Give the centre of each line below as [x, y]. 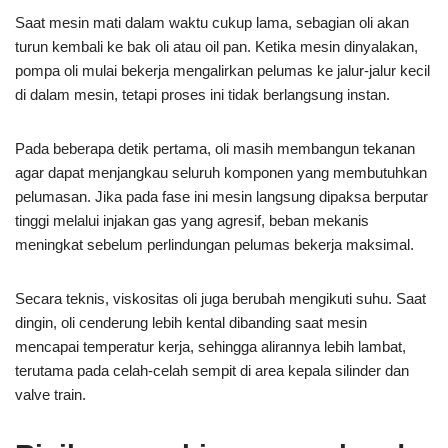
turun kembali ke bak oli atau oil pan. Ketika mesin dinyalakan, [216, 46]
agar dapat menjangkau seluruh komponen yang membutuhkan [221, 172]
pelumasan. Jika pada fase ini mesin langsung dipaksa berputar [221, 196]
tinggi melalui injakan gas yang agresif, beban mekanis [192, 220]
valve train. [50, 394]
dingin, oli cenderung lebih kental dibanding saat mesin [191, 322]
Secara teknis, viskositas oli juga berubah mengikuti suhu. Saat [220, 298]
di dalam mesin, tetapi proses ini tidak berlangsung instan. [202, 94]
